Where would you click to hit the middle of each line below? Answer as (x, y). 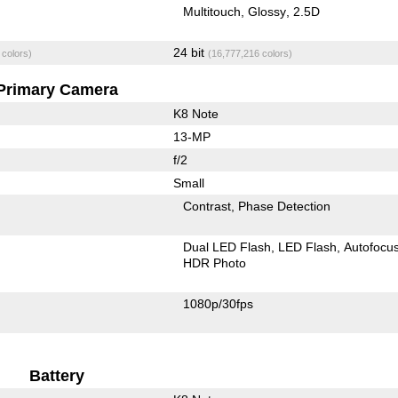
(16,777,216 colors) (250, 53)
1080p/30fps (219, 303)
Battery (57, 375)
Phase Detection (285, 206)
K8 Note (195, 113)
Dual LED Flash (227, 247)
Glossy (267, 11)
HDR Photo (215, 263)
